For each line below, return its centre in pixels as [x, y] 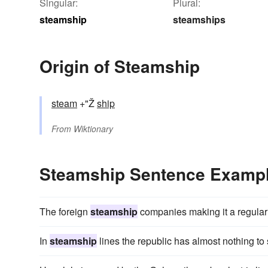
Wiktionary [93, 128]
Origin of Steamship [120, 66]
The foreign [65, 211]
